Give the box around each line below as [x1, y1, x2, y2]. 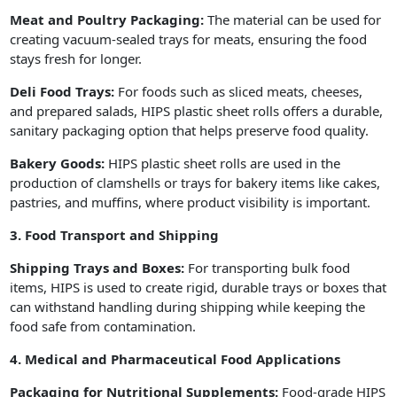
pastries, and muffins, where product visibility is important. [10, 192, 371, 211]
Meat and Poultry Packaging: [10, 10, 208, 28]
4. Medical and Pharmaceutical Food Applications [10, 349, 341, 368]
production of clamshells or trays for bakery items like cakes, [10, 173, 381, 191]
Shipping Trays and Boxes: [10, 258, 185, 276]
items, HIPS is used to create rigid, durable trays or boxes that [10, 277, 387, 296]
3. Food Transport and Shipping [10, 225, 220, 244]
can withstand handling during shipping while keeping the [10, 297, 366, 315]
